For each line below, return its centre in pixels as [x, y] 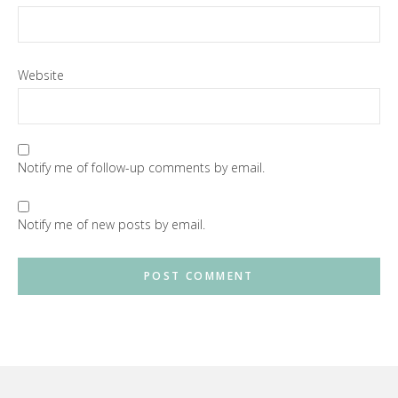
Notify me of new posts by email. [111, 224]
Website [41, 75]
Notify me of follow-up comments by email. [141, 168]
